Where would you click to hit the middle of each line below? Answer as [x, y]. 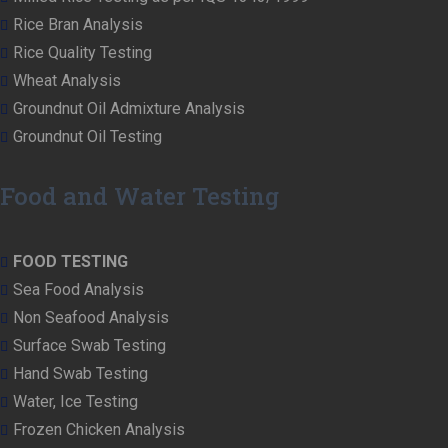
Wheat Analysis [67, 80]
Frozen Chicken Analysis [99, 429]
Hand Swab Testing [80, 373]
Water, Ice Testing [75, 401]
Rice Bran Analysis [78, 24]
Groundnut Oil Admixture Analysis [129, 108]
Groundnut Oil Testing [87, 136]
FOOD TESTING [70, 261]
